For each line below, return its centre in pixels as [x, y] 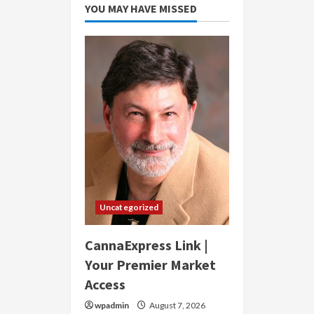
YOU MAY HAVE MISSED [141, 9]
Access [105, 285]
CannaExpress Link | [146, 245]
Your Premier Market [150, 265]
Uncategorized [129, 207]
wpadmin [112, 306]
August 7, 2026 [177, 306]
